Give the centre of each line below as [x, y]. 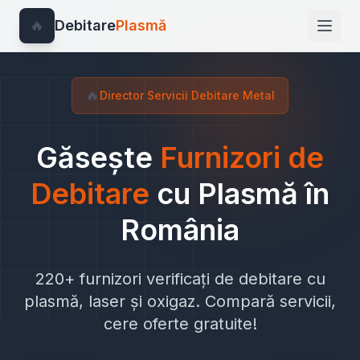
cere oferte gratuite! [180, 324]
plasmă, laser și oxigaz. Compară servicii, [180, 301]
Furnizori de [242, 157]
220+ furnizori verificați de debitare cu [180, 279]
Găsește [98, 157]
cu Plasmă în [243, 194]
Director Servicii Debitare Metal [187, 95]
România [180, 230]
